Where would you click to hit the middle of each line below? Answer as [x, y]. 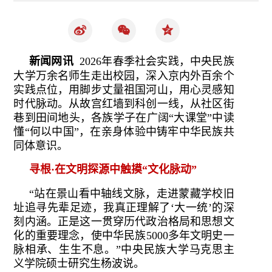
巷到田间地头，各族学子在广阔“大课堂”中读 [124, 118]
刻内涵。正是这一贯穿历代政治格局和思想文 [124, 222]
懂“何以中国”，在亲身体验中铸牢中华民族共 [124, 132]
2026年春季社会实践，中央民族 [154, 61]
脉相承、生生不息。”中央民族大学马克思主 [124, 250]
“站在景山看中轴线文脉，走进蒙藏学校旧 [132, 194]
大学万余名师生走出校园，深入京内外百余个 [124, 76]
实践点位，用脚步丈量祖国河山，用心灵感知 [124, 90]
